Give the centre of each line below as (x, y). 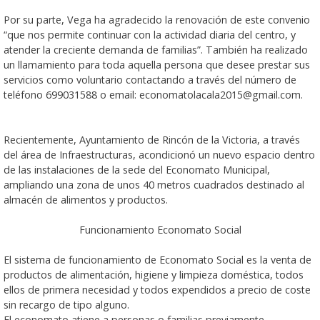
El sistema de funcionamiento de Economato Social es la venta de (157, 259)
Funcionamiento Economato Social (160, 229)
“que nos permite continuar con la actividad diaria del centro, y (150, 34)
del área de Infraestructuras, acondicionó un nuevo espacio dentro (159, 154)
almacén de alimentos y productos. (86, 199)
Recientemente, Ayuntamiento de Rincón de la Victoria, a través (152, 139)
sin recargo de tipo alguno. (66, 304)
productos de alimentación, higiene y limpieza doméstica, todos (154, 274)
